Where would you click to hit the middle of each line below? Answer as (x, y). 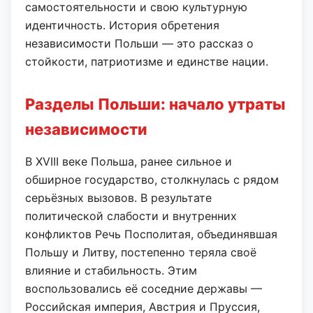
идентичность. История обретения (122, 25)
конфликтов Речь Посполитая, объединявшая (151, 234)
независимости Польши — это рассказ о (139, 43)
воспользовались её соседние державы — (144, 289)
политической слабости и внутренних (131, 216)
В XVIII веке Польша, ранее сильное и (129, 161)
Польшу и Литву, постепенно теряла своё (141, 252)
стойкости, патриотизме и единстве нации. (147, 61)
